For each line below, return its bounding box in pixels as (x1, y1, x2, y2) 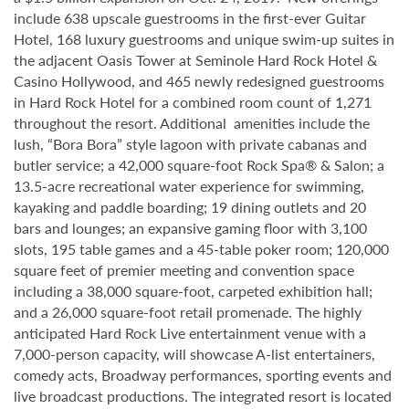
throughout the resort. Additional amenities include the (14, 112, 370, 133)
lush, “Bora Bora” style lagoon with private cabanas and (14, 133, 367, 154)
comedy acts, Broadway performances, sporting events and (14, 364, 392, 385)
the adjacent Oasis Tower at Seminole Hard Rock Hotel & (14, 49, 377, 70)
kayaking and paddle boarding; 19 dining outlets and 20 (14, 196, 366, 217)
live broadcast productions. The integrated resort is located (14, 385, 392, 406)
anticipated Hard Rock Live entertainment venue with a (14, 322, 366, 343)
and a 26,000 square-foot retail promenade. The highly (14, 301, 362, 322)
